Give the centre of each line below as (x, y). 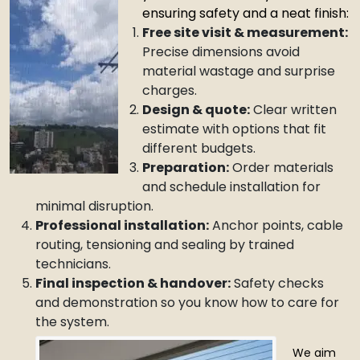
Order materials (281, 168)
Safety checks (277, 283)
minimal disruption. (94, 206)
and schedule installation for (231, 187)
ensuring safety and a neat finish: (245, 13)
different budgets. (199, 148)
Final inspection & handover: (133, 283)
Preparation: (186, 168)
